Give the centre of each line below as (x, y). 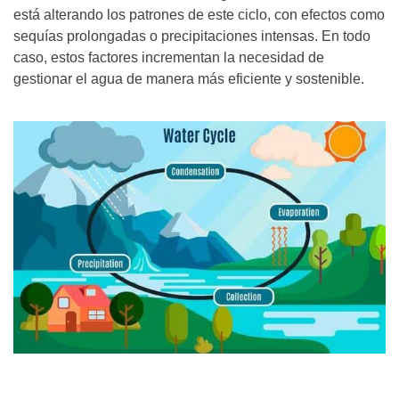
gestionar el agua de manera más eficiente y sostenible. (189, 78)
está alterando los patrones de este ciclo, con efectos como (199, 14)
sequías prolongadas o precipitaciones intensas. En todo (192, 36)
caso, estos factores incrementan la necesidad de (169, 57)
